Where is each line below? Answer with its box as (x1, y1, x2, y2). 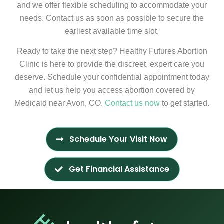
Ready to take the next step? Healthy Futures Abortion (16, 47, 207, 56)
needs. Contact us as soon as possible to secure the (20, 14, 204, 23)
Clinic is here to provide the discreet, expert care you (19, 60, 204, 69)
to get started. (160, 99, 209, 108)
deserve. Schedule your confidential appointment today (14, 73, 209, 82)
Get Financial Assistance (68, 163, 169, 175)
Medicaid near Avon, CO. (14, 99, 105, 108)
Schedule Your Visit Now (69, 133, 167, 145)
